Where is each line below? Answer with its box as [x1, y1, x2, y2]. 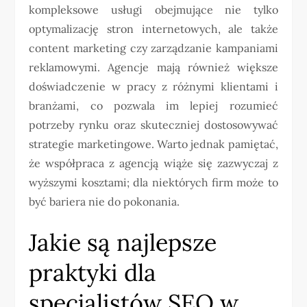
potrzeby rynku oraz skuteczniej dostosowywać [29, 118, 278, 132]
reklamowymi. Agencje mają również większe [29, 60, 278, 75]
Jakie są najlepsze [29, 228, 217, 258]
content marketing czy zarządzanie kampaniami [29, 41, 278, 56]
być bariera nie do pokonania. [29, 195, 180, 209]
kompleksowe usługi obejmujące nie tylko [29, 3, 278, 17]
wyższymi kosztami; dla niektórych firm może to [29, 175, 278, 190]
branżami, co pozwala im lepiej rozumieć [29, 99, 278, 113]
